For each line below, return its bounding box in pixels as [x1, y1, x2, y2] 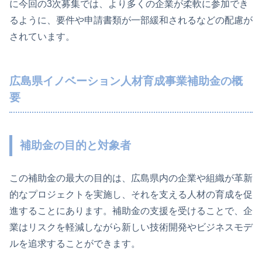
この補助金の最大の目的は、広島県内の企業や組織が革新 [9, 173, 253, 183]
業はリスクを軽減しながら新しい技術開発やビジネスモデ [9, 222, 253, 232]
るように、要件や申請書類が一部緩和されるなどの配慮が [9, 15, 253, 26]
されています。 [9, 32, 75, 42]
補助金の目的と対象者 [20, 139, 132, 151]
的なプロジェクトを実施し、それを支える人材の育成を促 [9, 189, 253, 199]
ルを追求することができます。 [9, 238, 140, 249]
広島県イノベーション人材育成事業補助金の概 [9, 75, 243, 88]
